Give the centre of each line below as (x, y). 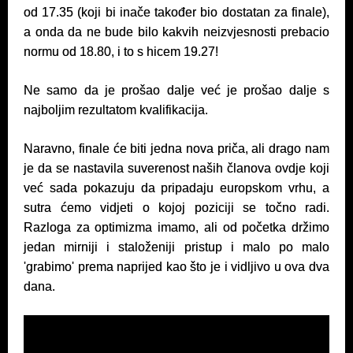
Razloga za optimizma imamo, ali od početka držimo (176, 227)
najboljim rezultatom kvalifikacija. (116, 110)
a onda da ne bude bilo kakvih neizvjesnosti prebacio (176, 32)
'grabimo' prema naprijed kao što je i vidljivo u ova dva (176, 267)
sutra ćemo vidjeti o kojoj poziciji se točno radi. (176, 208)
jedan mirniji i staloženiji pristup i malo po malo (176, 247)
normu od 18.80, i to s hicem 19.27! (121, 52)
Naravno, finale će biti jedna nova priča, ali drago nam (176, 149)
